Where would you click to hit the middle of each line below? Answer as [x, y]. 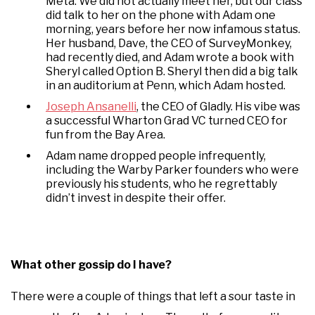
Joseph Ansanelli [91, 106]
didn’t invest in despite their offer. [136, 198]
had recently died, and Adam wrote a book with [170, 57]
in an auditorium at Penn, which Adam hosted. [166, 85]
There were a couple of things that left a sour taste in [153, 296]
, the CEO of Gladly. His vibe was [218, 106]
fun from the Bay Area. [105, 134]
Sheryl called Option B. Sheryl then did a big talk [172, 71]
